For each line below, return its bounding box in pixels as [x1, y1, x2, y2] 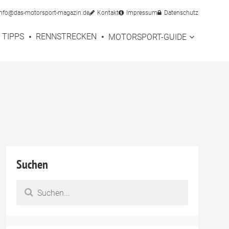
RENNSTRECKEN [36, 32, 97, 41]
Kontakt [97, 9, 119, 16]
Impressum [126, 9, 157, 16]
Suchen [16, 156, 48, 172]
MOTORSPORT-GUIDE [108, 32, 187, 42]
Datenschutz [164, 9, 198, 16]
